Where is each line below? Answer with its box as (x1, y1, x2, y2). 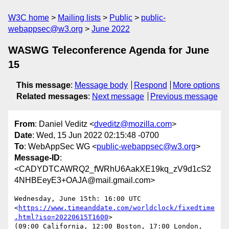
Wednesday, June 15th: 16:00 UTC (14, 195, 141, 203)
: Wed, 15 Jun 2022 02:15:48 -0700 (32, 131, 159, 140)
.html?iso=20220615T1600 (14, 213, 108, 221)
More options (173, 81, 220, 89)
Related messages (16, 92, 88, 101)
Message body (75, 81, 128, 89)
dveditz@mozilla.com (94, 120, 172, 129)
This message (16, 81, 71, 89)
